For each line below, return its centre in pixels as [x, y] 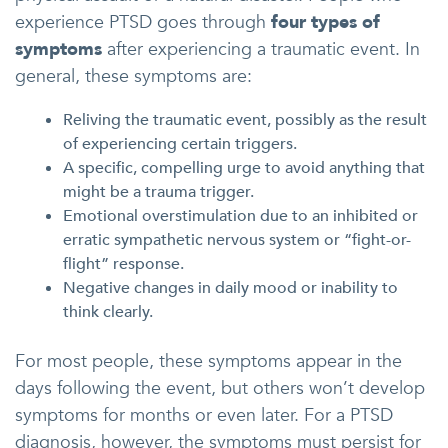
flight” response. [123, 264]
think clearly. [108, 312]
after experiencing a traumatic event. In [261, 49]
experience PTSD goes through [143, 22]
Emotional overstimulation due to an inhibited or [240, 216]
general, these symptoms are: [133, 76]
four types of [325, 22]
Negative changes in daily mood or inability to [230, 288]
